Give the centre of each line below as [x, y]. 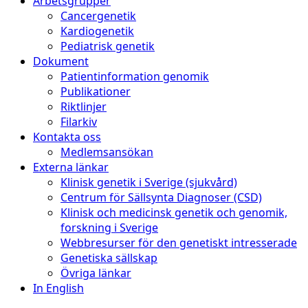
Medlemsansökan [107, 152]
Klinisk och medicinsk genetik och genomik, [174, 212]
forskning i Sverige [109, 228]
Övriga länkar [96, 273]
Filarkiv [79, 122]
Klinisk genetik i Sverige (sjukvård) [149, 182]
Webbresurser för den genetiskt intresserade [179, 243]
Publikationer [96, 91]
